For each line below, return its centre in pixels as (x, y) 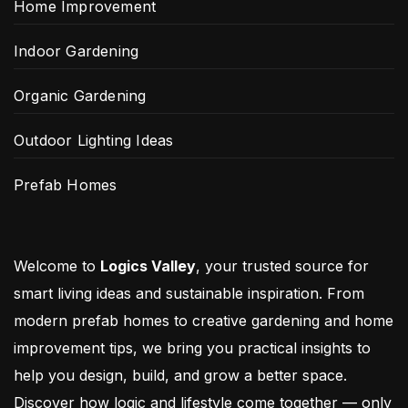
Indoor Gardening (76, 51)
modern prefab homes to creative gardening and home (204, 321)
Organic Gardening (80, 96)
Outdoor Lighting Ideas (94, 141)
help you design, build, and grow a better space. (180, 376)
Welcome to (57, 266)
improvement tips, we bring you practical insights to (192, 348)
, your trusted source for (282, 266)
